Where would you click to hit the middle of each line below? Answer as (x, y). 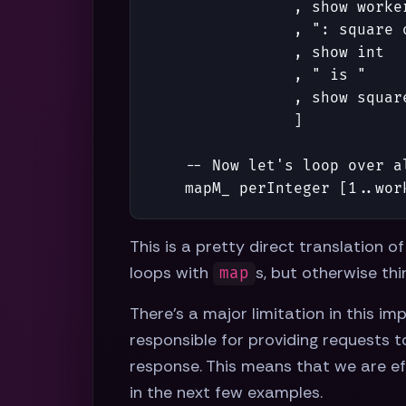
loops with (171, 273)
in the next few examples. (226, 393)
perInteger (285, 189)
